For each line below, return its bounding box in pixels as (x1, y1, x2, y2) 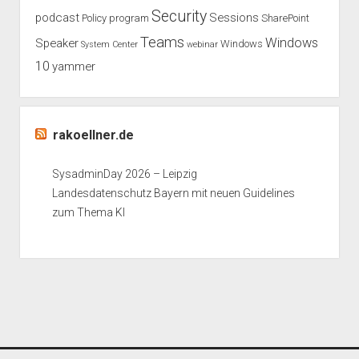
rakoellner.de (52, 127, 134, 143)
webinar (186, 39, 218, 50)
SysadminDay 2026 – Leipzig (51, 167, 197, 181)
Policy (81, 12, 107, 25)
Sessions (208, 10, 259, 26)
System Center (80, 39, 138, 50)
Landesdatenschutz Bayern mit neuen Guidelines (51, 187, 295, 200)
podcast (34, 10, 79, 26)
